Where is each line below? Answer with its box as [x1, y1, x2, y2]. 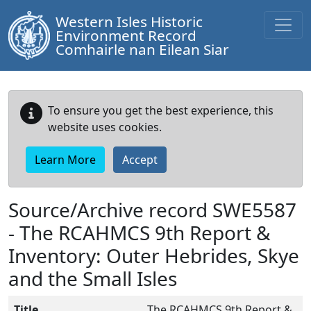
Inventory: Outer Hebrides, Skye [8, 242, 299, 269]
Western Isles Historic [56, 12, 203, 31]
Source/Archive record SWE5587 [8, 196, 296, 223]
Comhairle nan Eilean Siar [56, 40, 230, 59]
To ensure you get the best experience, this [48, 103, 274, 118]
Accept [122, 152, 158, 167]
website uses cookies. [48, 119, 162, 135]
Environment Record [56, 26, 197, 45]
